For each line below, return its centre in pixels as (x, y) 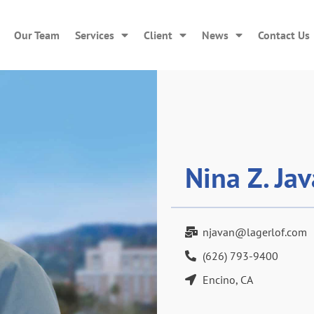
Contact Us (284, 35)
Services (94, 35)
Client (158, 35)
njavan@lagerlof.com (255, 232)
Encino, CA (228, 280)
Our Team (36, 35)
